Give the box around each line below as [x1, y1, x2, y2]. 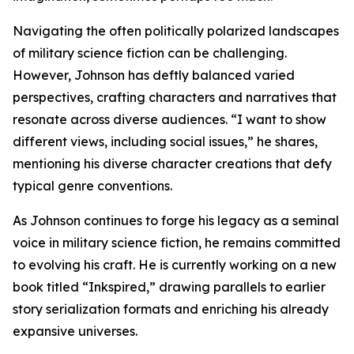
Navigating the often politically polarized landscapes [13, 23, 339, 39]
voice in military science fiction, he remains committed [13, 235, 341, 250]
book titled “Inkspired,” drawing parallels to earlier [13, 279, 326, 295]
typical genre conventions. [13, 178, 172, 194]
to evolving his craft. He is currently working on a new [13, 257, 337, 273]
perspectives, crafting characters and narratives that [13, 89, 337, 105]
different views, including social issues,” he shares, [13, 134, 318, 149]
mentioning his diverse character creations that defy [13, 156, 332, 171]
